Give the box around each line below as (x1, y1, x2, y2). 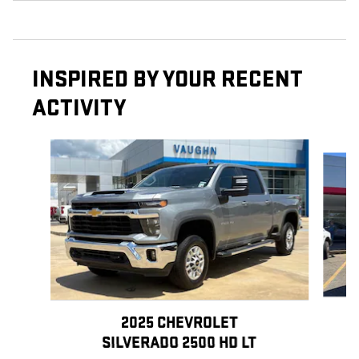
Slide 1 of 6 (12, 140, 67, 156)
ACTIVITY (32, 95, 126, 123)
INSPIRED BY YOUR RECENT (32, 66, 303, 95)
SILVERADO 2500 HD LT (102, 333, 257, 353)
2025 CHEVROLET (120, 313, 238, 333)
